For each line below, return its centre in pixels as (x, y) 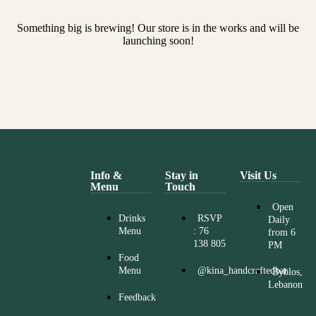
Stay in (181, 176)
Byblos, (288, 272)
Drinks (132, 219)
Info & (106, 176)
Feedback (137, 298)
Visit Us (259, 176)
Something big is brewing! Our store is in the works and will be (158, 28)
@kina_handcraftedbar (242, 271)
